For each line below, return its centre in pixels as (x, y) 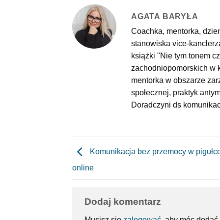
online (83, 167)
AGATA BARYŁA (165, 16)
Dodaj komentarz (123, 201)
